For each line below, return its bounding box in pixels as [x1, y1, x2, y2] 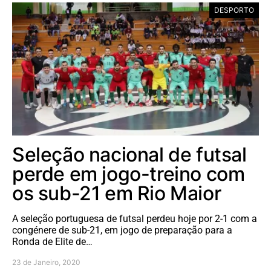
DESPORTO [214, 5, 254, 15]
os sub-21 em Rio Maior [12, 181, 221, 205]
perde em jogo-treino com [12, 162, 245, 186]
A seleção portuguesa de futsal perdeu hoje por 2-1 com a [12, 212, 257, 224]
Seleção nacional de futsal [12, 142, 247, 166]
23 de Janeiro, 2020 [12, 257, 80, 267]
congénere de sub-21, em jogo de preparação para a [12, 224, 232, 236]
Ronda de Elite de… [12, 235, 93, 247]
